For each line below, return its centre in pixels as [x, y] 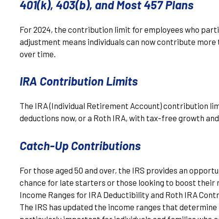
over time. [38, 54]
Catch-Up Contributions [80, 145]
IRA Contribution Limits [79, 81]
